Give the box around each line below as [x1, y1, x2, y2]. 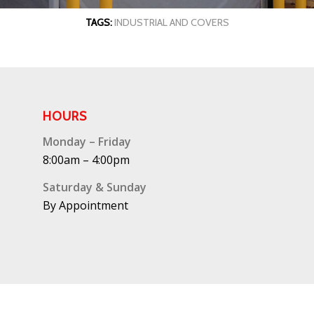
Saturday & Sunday [43, 179, 147, 196]
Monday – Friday [43, 133, 132, 149]
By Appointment [43, 198, 129, 214]
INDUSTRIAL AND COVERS [114, 16, 229, 29]
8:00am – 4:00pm [43, 151, 130, 168]
